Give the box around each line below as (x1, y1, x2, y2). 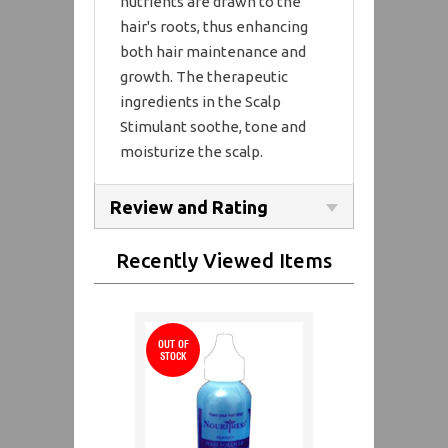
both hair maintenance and (120, 42, 306, 60)
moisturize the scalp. (120, 142, 263, 160)
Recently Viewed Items (116, 248, 332, 272)
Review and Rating (110, 196, 268, 217)
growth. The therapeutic (120, 67, 288, 85)
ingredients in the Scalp (120, 92, 281, 110)
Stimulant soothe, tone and (120, 117, 306, 135)
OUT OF (157, 337, 189, 350)
